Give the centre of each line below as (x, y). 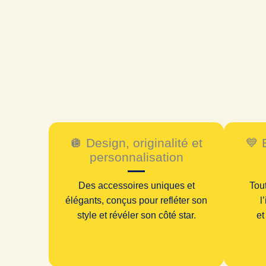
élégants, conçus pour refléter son (136, 201)
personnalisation (136, 157)
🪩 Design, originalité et (136, 143)
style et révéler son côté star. (136, 216)
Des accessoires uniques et (136, 186)
